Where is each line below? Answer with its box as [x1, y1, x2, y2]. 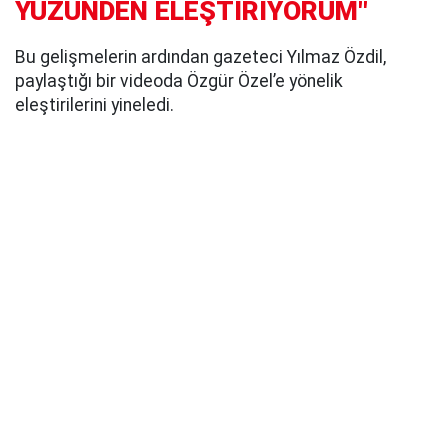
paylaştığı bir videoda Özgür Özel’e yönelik [15, 71, 343, 92]
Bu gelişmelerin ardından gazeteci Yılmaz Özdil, [15, 47, 386, 68]
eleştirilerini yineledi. [15, 95, 174, 116]
